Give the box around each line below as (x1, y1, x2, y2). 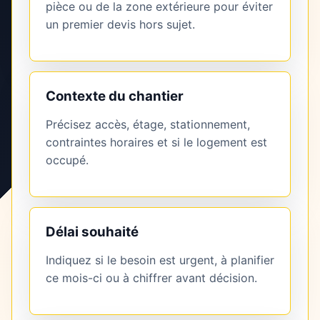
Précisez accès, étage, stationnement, (46, 117, 250, 132)
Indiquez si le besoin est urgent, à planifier (46, 253, 274, 268)
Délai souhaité (46, 224, 139, 241)
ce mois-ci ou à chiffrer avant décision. (46, 271, 257, 286)
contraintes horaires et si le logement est (46, 135, 267, 150)
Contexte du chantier (46, 88, 184, 105)
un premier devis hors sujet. (46, 17, 195, 32)
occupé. (46, 153, 89, 168)
